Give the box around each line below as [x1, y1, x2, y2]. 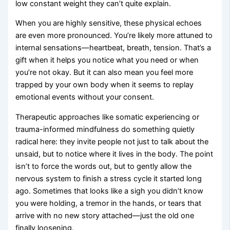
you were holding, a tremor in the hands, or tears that [15, 199, 202, 208]
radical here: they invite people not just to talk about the [15, 137, 209, 147]
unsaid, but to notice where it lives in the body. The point [15, 149, 214, 159]
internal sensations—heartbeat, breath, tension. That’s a [15, 43, 212, 53]
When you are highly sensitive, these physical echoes [15, 18, 202, 28]
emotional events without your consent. [15, 92, 155, 102]
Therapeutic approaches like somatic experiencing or [15, 112, 200, 122]
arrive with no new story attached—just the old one [15, 211, 195, 221]
